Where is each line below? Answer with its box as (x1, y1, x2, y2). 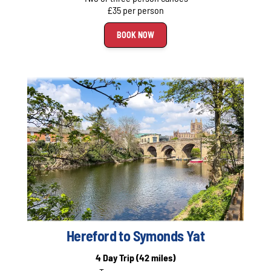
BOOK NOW (117, 30, 154, 41)
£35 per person (107, 4, 164, 16)
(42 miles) (136, 252, 175, 264)
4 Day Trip (96, 252, 136, 264)
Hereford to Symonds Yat (66, 227, 205, 245)
